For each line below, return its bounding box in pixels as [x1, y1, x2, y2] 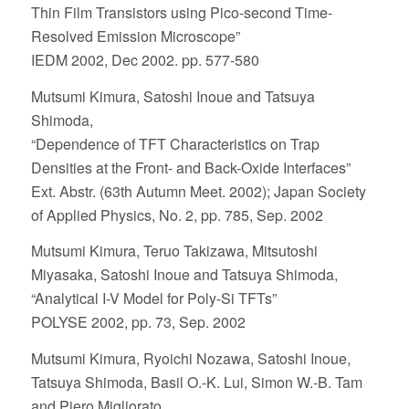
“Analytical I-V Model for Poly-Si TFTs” [30, 288, 277, 309]
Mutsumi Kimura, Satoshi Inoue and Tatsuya [30, 85, 315, 107]
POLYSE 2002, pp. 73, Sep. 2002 [30, 311, 246, 333]
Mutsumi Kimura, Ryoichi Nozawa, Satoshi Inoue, [30, 348, 351, 370]
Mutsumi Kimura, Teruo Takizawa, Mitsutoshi [30, 240, 318, 262]
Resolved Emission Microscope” [30, 26, 240, 47]
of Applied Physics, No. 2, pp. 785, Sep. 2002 [30, 204, 323, 225]
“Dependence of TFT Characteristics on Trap [30, 132, 320, 154]
